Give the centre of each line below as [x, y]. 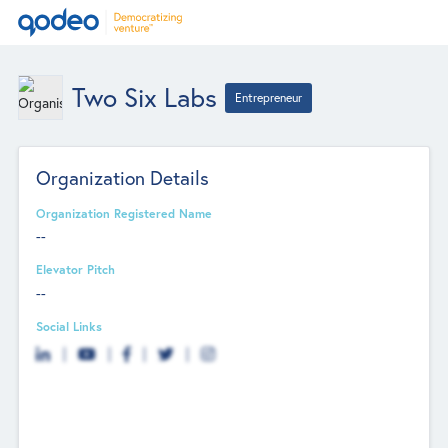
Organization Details [123, 177]
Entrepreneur [269, 97]
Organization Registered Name [124, 212]
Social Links [69, 325]
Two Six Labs [144, 97]
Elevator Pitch [76, 269]
